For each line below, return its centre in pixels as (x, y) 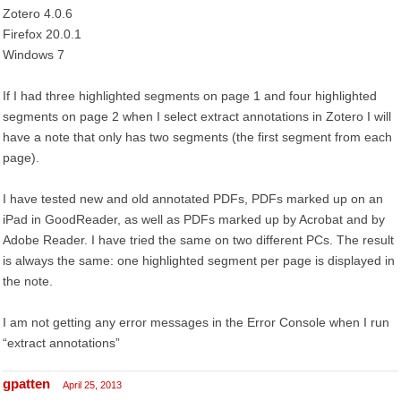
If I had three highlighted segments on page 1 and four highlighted (190, 96)
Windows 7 (34, 55)
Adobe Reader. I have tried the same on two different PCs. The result (198, 240)
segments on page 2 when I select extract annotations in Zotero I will (197, 116)
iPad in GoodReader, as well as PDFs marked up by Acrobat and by (194, 219)
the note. (28, 281)
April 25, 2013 (92, 385)
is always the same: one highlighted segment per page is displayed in (199, 260)
